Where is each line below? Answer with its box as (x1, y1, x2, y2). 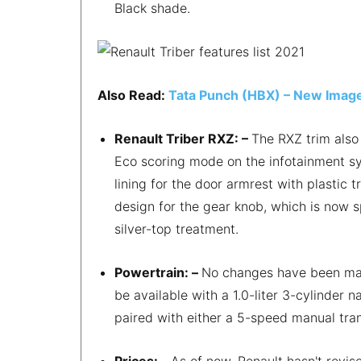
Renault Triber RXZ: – (114, 130, 251, 147)
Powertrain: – (114, 263, 201, 280)
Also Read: (98, 86, 168, 103)
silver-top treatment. (114, 220, 239, 237)
